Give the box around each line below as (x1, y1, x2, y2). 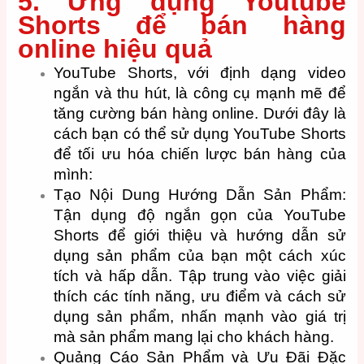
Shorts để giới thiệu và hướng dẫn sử (54, 226, 346, 244)
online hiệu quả (18, 33, 213, 63)
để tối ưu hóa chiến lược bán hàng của (54, 145, 346, 162)
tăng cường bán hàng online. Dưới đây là (54, 104, 346, 122)
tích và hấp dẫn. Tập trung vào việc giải (54, 266, 346, 284)
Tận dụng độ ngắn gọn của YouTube (54, 206, 346, 223)
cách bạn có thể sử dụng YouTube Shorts (54, 124, 346, 142)
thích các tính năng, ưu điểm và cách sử (54, 287, 346, 305)
